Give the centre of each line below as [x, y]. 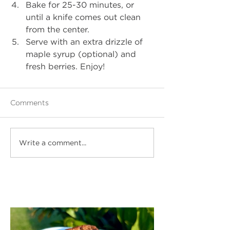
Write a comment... [53, 143]
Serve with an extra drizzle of [85, 41]
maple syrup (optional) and [82, 54]
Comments [30, 102]
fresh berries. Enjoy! [66, 66]
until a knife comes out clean [84, 17]
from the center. [59, 29]
